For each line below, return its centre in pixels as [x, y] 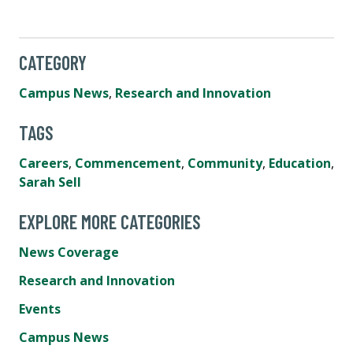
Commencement [128, 163]
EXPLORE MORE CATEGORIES [110, 221]
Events [40, 308]
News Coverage [69, 252]
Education [300, 163]
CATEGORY [53, 62]
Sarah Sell [50, 182]
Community [225, 163]
